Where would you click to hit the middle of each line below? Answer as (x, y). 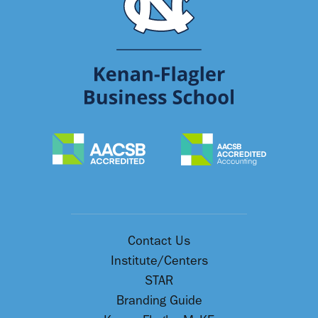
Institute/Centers (159, 261)
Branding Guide (159, 301)
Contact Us (159, 241)
